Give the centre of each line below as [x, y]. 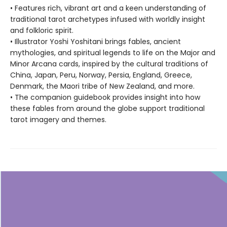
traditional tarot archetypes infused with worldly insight [108, 20]
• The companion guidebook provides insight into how [105, 98]
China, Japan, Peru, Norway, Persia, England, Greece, [101, 75]
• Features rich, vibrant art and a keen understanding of [108, 8]
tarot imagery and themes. [58, 120]
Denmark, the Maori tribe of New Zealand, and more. [102, 86]
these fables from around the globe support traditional [107, 109]
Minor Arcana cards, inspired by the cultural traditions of [109, 64]
